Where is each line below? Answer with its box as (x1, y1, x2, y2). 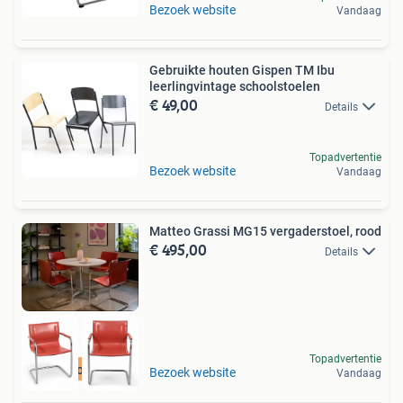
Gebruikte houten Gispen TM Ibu (149, 63, 335, 77)
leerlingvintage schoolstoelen (149, 79, 320, 94)
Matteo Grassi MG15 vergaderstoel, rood (149, 224, 381, 238)
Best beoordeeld (32, 363, 128, 378)
